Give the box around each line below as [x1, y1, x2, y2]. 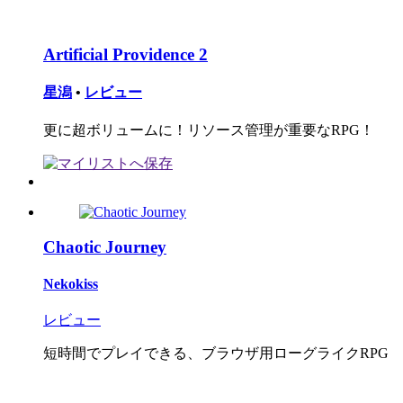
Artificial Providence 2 [43, 44, 208, 64]
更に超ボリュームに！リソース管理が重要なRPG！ [43, 122, 374, 139]
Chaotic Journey [43, 237, 166, 256]
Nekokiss [43, 276, 98, 292]
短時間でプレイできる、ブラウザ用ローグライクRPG [43, 345, 389, 362]
